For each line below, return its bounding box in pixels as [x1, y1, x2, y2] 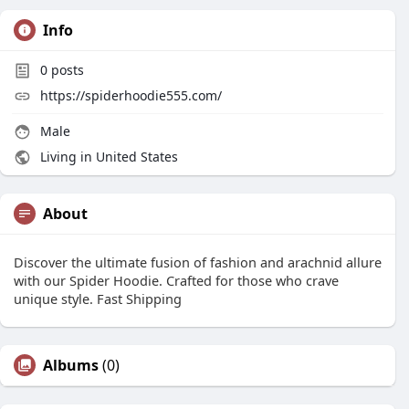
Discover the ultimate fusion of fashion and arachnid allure [14, 253, 382, 271]
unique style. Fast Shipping [14, 289, 182, 308]
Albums [43, 355, 99, 375]
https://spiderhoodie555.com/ [40, 87, 222, 104]
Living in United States [37, 148, 178, 165]
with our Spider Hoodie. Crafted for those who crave [14, 271, 339, 289]
